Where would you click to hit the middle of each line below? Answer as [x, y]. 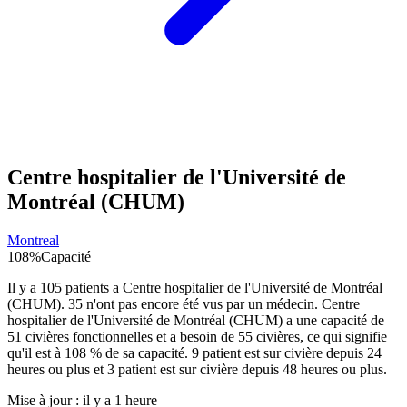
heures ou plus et [57, 370]
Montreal [33, 241]
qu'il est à [36, 353]
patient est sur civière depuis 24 [290, 353]
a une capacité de [333, 321]
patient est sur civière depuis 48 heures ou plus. [251, 370]
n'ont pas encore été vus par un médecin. [202, 304]
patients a [92, 288]
